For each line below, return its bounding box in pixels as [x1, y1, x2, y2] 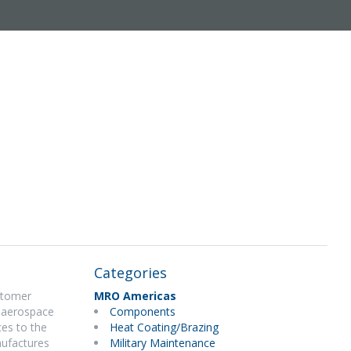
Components [109, 304, 175, 319]
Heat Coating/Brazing [109, 320, 219, 335]
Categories [93, 263, 167, 282]
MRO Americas [93, 288, 176, 303]
